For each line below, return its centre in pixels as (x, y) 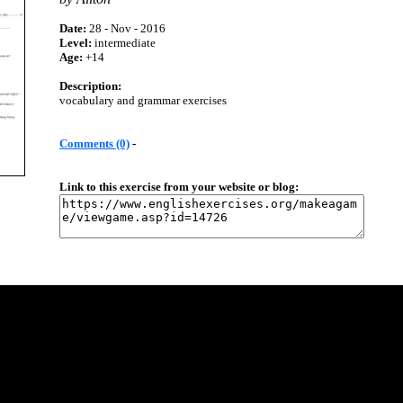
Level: (76, 43)
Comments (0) (94, 143)
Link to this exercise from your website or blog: (179, 187)
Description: (90, 86)
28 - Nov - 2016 (126, 28)
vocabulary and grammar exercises (143, 100)
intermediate (124, 43)
